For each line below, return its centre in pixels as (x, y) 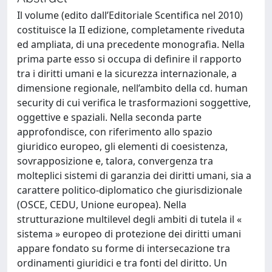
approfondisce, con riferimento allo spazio (115, 132)
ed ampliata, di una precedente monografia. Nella (131, 44)
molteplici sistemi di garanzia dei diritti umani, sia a (134, 175)
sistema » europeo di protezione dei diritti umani (129, 234)
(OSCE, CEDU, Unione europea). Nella (102, 205)
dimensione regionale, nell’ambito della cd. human (132, 88)
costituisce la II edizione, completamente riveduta (131, 30)
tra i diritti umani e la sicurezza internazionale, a (127, 73)
